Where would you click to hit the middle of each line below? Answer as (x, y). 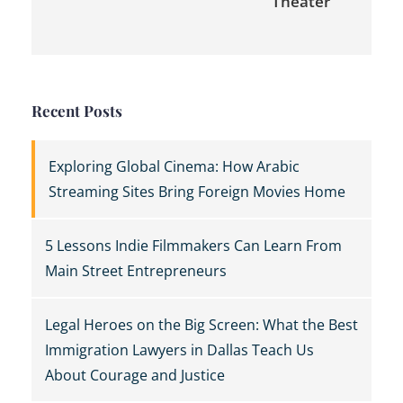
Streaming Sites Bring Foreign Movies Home (197, 192)
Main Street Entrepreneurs (136, 271)
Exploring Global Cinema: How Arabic (174, 167)
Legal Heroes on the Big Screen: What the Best (201, 325)
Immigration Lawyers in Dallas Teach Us (179, 350)
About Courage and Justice (135, 376)
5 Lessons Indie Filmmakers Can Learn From (193, 246)
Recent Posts (77, 111)
